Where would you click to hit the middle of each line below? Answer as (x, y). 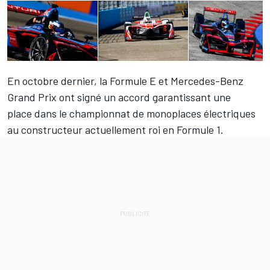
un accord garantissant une (167, 97)
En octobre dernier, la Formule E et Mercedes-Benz (125, 81)
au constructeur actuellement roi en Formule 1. (115, 130)
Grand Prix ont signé (55, 97)
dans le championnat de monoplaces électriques (144, 114)
